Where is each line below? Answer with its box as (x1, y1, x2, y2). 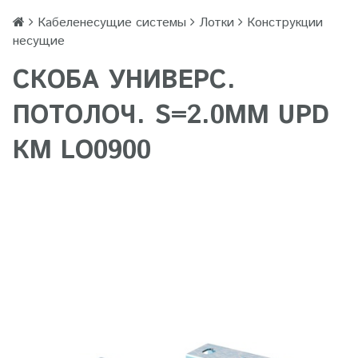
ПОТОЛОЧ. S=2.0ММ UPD (13, 97, 329, 134)
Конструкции (247, 14, 323, 32)
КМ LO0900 (13, 133, 151, 169)
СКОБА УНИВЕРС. (13, 62, 236, 99)
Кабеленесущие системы (38, 14, 186, 32)
